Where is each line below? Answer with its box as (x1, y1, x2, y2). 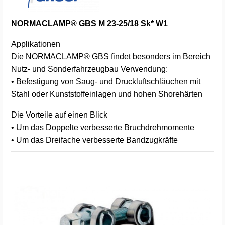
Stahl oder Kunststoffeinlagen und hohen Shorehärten (11, 89, 202, 98)
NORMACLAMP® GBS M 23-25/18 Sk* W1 (11, 19, 168, 28)
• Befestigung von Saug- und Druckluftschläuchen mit (11, 77, 200, 86)
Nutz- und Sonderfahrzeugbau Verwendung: (11, 64, 168, 73)
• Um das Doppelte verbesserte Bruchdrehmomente (11, 123, 194, 132)
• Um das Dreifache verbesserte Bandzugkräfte (11, 135, 178, 144)
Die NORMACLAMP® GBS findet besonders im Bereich (11, 52, 210, 61)
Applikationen (11, 39, 60, 48)
